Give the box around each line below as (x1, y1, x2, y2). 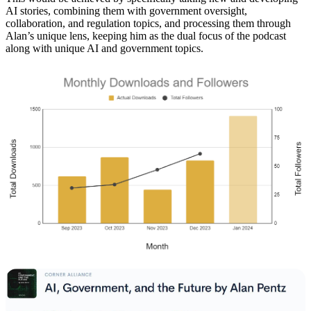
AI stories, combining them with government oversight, (6, 5, 247, 17)
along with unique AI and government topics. (6, 42, 203, 55)
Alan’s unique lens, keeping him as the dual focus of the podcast (6, 30, 286, 42)
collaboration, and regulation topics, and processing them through (6, 17, 291, 30)
